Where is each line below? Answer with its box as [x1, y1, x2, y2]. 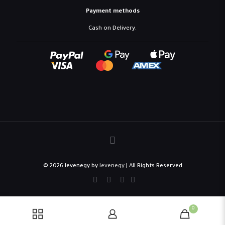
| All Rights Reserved [124, 163, 182, 170]
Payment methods [85, 9, 140, 15]
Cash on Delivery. [88, 26, 137, 32]
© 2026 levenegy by [43, 163, 99, 170]
